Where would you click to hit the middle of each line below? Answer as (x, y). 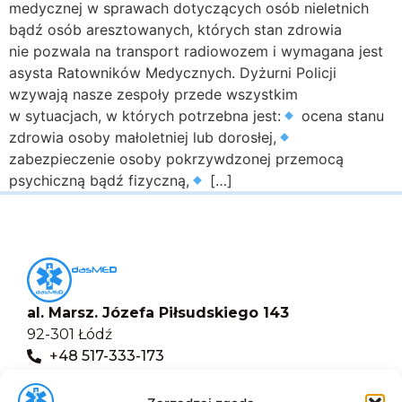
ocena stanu (341, 115)
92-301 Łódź (70, 334)
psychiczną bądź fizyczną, (99, 180)
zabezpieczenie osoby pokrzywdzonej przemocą (176, 158)
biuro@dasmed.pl (114, 386)
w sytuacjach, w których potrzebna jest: (145, 115)
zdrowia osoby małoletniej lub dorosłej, (143, 137)
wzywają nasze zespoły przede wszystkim (153, 94)
